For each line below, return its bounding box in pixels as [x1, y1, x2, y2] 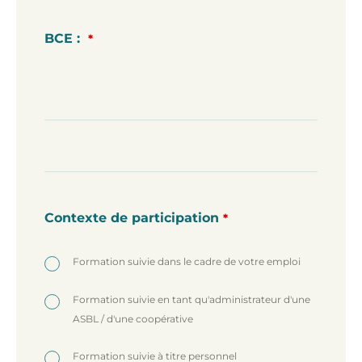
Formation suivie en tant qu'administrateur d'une [73, 293, 310, 305]
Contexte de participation [44, 209, 219, 225]
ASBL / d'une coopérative [73, 312, 193, 325]
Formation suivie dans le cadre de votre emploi [73, 255, 301, 267]
